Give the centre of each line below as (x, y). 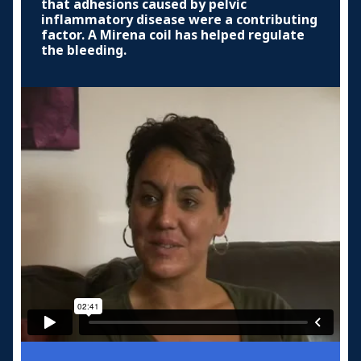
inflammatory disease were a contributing (179, 19)
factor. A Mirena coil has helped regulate (173, 35)
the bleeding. (84, 50)
